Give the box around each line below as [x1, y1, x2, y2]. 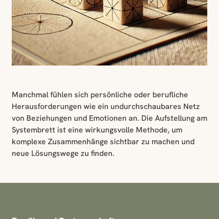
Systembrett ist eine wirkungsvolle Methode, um [12, 124, 182, 135]
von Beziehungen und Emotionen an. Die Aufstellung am [12, 112, 207, 123]
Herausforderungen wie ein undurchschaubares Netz [12, 101, 200, 111]
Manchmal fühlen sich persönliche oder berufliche [12, 89, 188, 100]
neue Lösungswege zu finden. [12, 148, 114, 158]
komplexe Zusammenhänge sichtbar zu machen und [12, 136, 195, 147]
